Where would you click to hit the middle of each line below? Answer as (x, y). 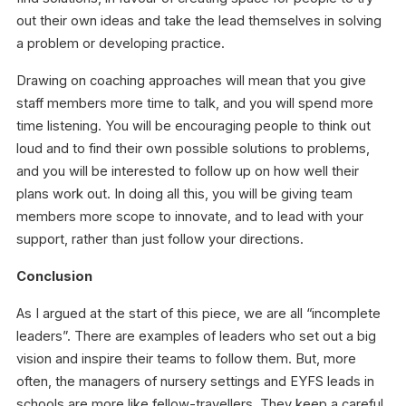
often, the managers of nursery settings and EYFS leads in (195, 382)
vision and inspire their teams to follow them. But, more (186, 359)
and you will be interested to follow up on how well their (188, 172)
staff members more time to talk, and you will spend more (195, 104)
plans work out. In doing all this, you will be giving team (184, 194)
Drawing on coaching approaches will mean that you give (191, 81)
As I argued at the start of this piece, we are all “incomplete (198, 314)
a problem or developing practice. (121, 44)
